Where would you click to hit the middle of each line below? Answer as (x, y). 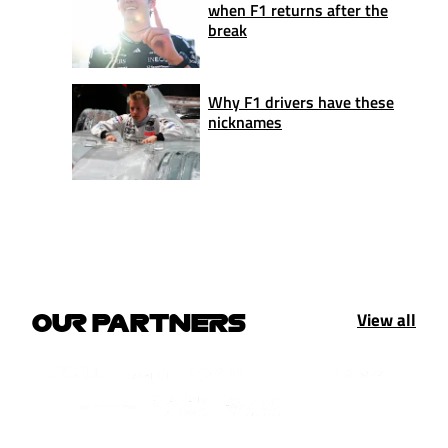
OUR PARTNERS (139, 321)
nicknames (245, 121)
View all (386, 319)
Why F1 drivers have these (301, 101)
